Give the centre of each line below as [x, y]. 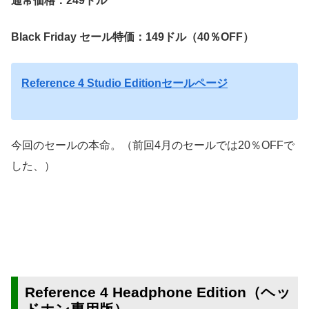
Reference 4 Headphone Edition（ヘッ [158, 292]
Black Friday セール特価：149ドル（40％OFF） [132, 37]
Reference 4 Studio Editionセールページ [124, 83]
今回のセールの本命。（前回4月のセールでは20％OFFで [153, 145]
